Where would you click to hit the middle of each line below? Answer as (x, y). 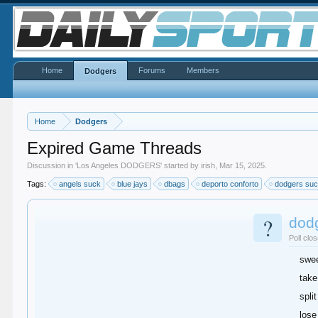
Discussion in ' (52, 165)
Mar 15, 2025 (242, 165)
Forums (152, 70)
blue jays (133, 184)
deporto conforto (230, 184)
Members (203, 70)
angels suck (80, 184)
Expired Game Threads (115, 148)
